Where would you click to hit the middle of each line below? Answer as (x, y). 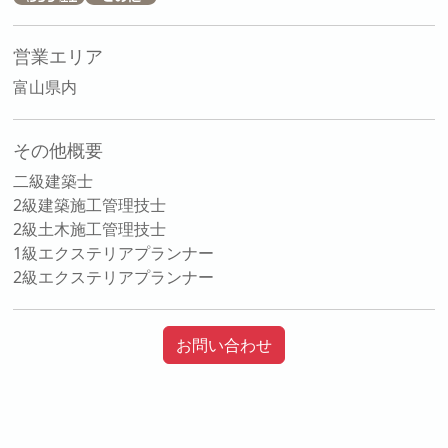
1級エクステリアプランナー (114, 253)
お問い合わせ (224, 345)
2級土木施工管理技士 (90, 229)
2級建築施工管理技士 (90, 205)
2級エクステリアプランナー (114, 277)
